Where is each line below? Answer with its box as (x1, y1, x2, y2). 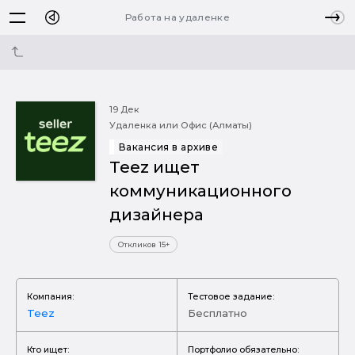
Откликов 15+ (117, 240, 170, 249)
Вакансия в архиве (119, 141, 219, 153)
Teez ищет (109, 157, 200, 177)
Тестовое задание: (188, 291, 274, 302)
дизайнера (109, 204, 204, 224)
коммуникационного (109, 181, 292, 200)
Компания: (27, 291, 74, 302)
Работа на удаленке (124, 11, 231, 23)
